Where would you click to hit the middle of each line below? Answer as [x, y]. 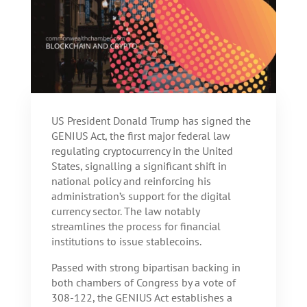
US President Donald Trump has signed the [151, 121]
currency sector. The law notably [125, 211]
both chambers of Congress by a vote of [143, 283]
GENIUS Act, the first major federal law [140, 136]
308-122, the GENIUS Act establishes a [142, 298]
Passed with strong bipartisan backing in [146, 268]
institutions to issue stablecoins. [126, 242]
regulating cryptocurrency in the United [142, 151]
